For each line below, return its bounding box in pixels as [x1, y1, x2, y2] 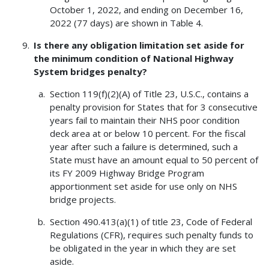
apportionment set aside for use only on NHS [49, 180, 237, 193]
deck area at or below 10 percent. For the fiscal [49, 127, 246, 140]
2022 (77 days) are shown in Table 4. [49, 17, 203, 29]
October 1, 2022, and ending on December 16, [49, 4, 243, 16]
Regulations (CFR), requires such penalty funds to [49, 229, 253, 241]
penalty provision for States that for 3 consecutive [49, 101, 258, 113]
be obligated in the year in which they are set [49, 242, 236, 255]
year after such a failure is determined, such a [49, 141, 238, 153]
